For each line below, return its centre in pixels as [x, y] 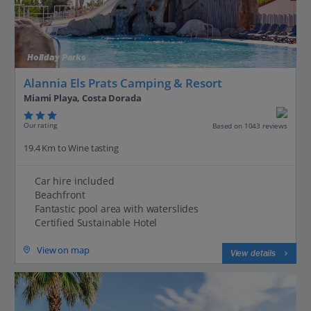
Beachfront [60, 194]
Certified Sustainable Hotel [96, 222]
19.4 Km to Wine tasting [71, 148]
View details [253, 253]
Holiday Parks [55, 58]
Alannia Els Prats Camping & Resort [123, 83]
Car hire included [75, 180]
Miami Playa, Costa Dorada [83, 98]
